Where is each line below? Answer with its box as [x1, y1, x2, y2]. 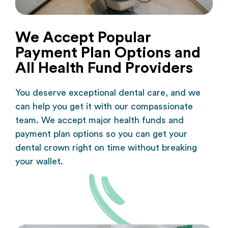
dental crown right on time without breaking [15, 142, 197, 152]
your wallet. [15, 156, 63, 166]
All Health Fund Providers [15, 60, 193, 76]
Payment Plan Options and [15, 45, 201, 61]
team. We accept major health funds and [15, 115, 184, 125]
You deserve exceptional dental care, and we [15, 88, 201, 97]
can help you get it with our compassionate [15, 101, 193, 111]
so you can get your [103, 129, 187, 138]
